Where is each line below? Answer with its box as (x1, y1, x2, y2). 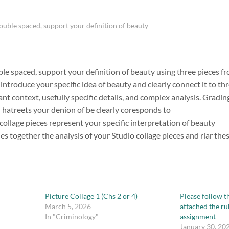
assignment (180, 212, 216, 221)
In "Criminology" (45, 212, 99, 221)
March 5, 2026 (45, 201, 91, 211)
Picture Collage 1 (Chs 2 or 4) (45, 191, 138, 200)
